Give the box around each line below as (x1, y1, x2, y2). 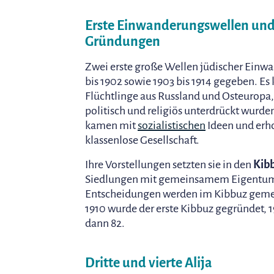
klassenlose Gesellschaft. (85, 133, 199, 146)
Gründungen (85, 34, 160, 49)
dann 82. (85, 217, 125, 229)
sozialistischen (138, 119, 206, 131)
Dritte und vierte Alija (85, 255, 212, 270)
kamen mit (85, 119, 138, 131)
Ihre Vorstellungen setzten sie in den (85, 158, 253, 171)
